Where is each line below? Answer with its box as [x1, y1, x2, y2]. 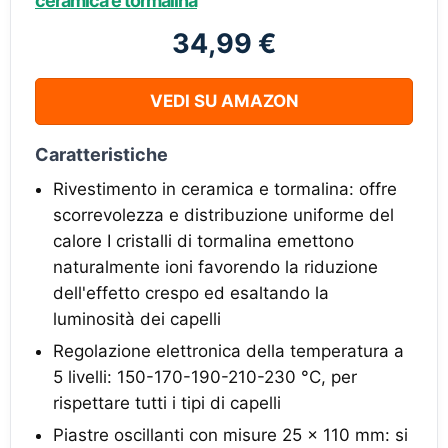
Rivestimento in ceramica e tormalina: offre [53, 179, 397, 199]
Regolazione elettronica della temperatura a [53, 341, 404, 361]
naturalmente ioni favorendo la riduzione [53, 257, 378, 277]
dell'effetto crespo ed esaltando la [53, 283, 329, 303]
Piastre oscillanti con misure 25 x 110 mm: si [53, 425, 408, 445]
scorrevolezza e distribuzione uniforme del [53, 205, 394, 225]
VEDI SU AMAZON [149, 91, 299, 111]
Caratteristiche [35, 144, 168, 165]
